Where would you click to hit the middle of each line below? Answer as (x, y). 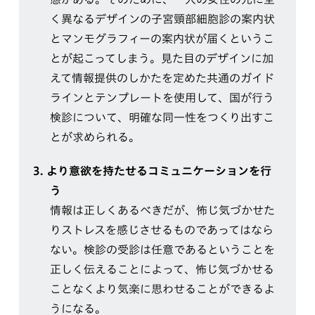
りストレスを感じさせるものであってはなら (161, 230)
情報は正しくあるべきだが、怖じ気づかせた (162, 210)
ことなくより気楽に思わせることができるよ (162, 289)
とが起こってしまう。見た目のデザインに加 (161, 58)
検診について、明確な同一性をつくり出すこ (162, 117)
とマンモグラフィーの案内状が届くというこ (162, 38)
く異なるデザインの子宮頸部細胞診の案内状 (162, 19)
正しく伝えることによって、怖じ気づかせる (162, 269)
